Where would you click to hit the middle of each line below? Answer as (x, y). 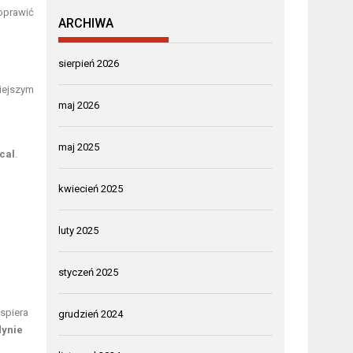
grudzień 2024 (91, 314)
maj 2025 (79, 147)
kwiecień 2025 (91, 188)
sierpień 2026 (89, 63)
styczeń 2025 (89, 272)
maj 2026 (79, 105)
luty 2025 (79, 230)
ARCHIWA (86, 23)
